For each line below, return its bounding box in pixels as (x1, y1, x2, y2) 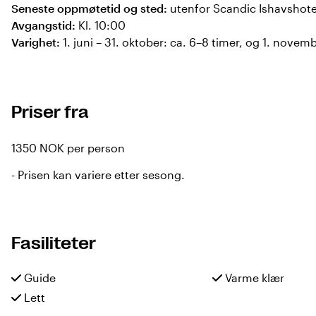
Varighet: (11, 35, 60, 49)
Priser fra (11, 102, 89, 122)
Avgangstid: (11, 18, 75, 32)
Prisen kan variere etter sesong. (15, 168, 185, 181)
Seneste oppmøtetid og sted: (11, 1, 167, 15)
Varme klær (222, 271, 285, 284)
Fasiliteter (11, 233, 96, 253)
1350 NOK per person (11, 141, 125, 154)
